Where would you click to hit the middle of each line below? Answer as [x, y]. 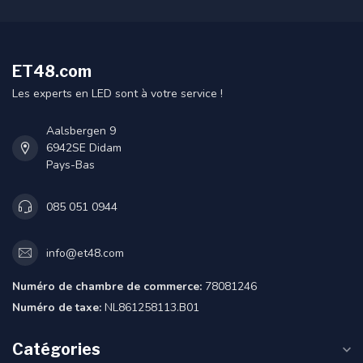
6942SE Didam [84, 148]
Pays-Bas [70, 165]
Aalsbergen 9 [81, 131]
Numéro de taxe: [57, 308]
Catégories [56, 350]
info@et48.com [85, 253]
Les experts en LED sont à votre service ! [117, 94]
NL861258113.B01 [150, 308]
